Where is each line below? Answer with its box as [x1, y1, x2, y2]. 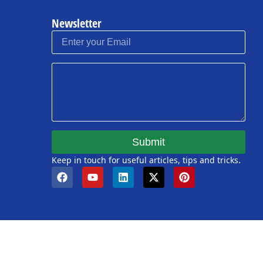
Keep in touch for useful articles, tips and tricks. [52, 154, 241, 166]
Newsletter [52, 15, 102, 32]
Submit [132, 136, 166, 149]
